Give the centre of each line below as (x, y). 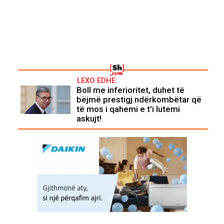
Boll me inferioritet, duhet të (130, 90)
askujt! (89, 119)
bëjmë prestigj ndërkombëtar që (139, 100)
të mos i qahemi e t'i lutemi (128, 109)
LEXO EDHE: (97, 81)
